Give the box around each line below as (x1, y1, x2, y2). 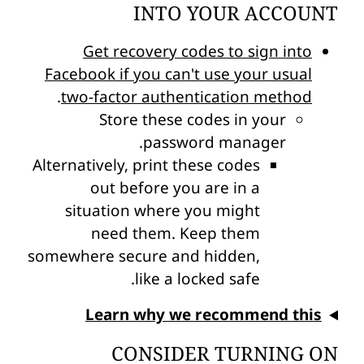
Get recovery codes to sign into (83, 41, 312, 63)
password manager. (143, 132, 286, 154)
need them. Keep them (91, 223, 260, 245)
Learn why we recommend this (84, 304, 322, 326)
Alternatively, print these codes (32, 154, 260, 176)
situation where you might (65, 200, 260, 222)
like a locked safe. (135, 268, 260, 290)
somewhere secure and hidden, (28, 245, 260, 267)
